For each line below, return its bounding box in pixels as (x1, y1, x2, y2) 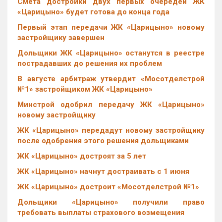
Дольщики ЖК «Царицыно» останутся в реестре (17, 49, 205, 57)
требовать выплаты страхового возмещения (17, 208, 184, 217)
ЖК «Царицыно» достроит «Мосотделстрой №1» (17, 182, 199, 191)
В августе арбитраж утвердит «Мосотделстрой (17, 74, 205, 83)
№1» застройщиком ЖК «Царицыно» (17, 85, 153, 94)
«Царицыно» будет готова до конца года (17, 7, 169, 16)
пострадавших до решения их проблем (17, 59, 162, 68)
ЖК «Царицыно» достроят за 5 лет (17, 152, 146, 161)
